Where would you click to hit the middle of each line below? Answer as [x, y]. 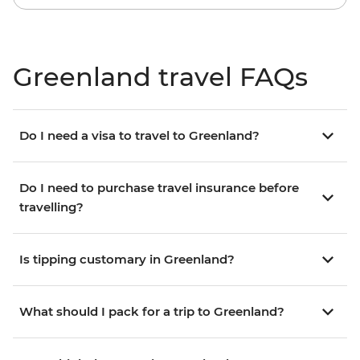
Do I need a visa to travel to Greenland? [139, 136]
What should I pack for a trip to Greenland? [152, 312]
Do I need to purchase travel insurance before [159, 188]
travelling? [51, 207]
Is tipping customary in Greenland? [127, 260]
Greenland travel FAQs [160, 77]
